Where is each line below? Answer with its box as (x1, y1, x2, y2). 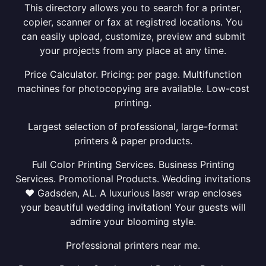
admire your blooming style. (70, 216, 196, 227)
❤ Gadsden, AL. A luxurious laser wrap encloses (24, 187, 242, 199)
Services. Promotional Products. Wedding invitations (15, 173, 251, 185)
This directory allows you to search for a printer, (24, 2, 242, 14)
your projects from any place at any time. (40, 45, 226, 56)
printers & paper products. (74, 135, 192, 147)
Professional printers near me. (66, 239, 200, 251)
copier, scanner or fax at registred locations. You (23, 16, 243, 28)
